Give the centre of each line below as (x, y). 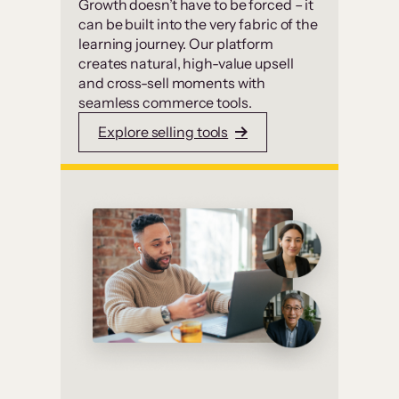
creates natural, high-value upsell (186, 63)
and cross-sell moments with (172, 82)
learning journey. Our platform (176, 43)
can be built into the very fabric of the (198, 24)
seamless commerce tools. (165, 102)
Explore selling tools (163, 132)
